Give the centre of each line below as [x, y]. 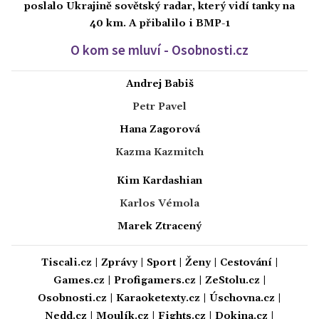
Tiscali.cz [66, 262]
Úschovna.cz [242, 298]
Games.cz [79, 280]
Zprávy [119, 262]
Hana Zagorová [159, 129]
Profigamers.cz [155, 280]
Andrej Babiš [159, 84]
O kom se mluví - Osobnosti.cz [159, 49]
